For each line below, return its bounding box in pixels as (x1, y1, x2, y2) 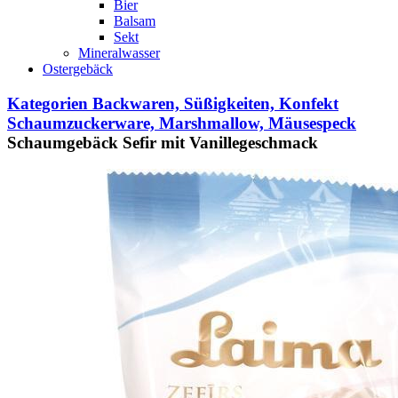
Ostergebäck (43, 61, 113, 76)
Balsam (114, 13, 155, 28)
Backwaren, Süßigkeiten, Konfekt (92, 93, 338, 113)
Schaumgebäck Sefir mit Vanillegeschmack (7, 132, 318, 152)
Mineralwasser (78, 45, 160, 60)
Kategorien (7, 93, 88, 113)
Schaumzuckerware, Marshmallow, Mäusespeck (7, 113, 356, 132)
